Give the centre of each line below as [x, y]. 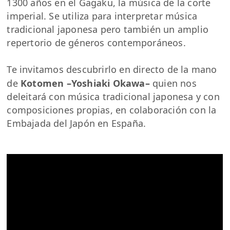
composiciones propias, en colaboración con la [112, 110]
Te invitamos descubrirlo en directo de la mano [112, 69]
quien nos [173, 83]
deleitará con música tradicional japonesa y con [113, 96]
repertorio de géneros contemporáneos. [96, 42]
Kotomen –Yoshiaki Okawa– [85, 83]
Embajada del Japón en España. [76, 123]
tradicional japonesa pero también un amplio [108, 29]
